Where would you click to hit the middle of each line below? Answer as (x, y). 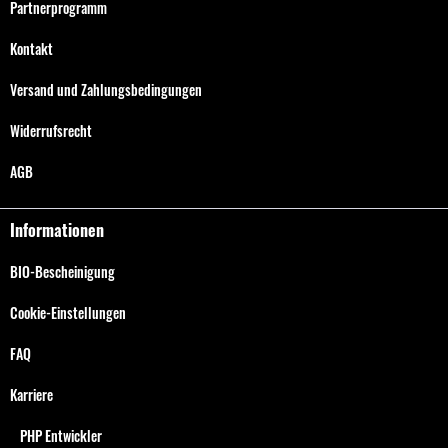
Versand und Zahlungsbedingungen (106, 89)
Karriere (31, 394)
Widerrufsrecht (51, 130)
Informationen (57, 230)
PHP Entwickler (61, 435)
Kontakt (31, 48)
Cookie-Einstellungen (68, 312)
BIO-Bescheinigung (62, 271)
